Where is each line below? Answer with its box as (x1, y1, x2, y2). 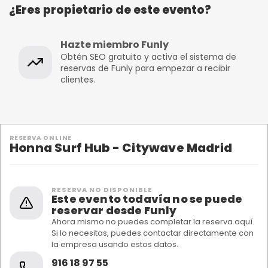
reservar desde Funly (51, 203, 177, 218)
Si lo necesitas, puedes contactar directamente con (51, 227, 254, 239)
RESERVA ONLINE (10, 133, 72, 142)
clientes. (60, 74, 95, 86)
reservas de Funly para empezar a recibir (60, 62, 230, 74)
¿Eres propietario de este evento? (9, 2, 211, 18)
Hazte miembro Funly (60, 38, 169, 51)
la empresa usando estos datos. (51, 239, 178, 250)
